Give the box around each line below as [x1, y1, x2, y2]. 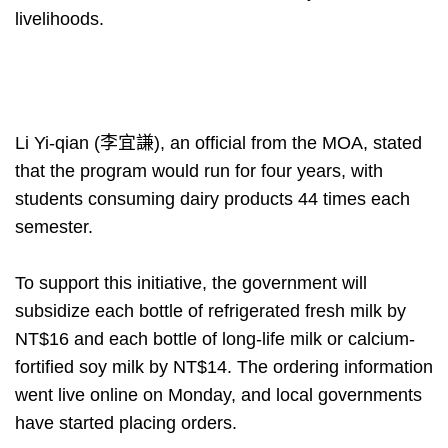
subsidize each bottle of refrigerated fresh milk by [15, 301, 406, 322]
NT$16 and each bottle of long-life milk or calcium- [15, 329, 415, 350]
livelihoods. [15, 9, 104, 30]
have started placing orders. [15, 413, 237, 434]
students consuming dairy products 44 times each [15, 189, 410, 210]
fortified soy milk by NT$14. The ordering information [15, 357, 433, 378]
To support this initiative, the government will [15, 273, 367, 294]
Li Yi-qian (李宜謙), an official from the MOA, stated [15, 133, 422, 154]
